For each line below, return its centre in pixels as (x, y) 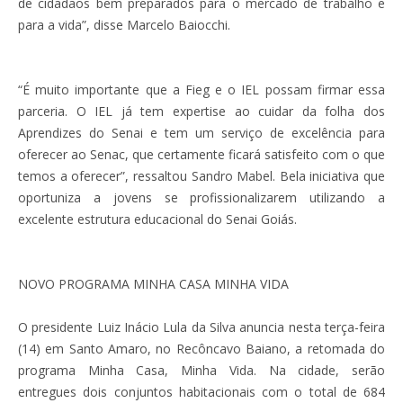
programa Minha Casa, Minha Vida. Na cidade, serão (201, 370)
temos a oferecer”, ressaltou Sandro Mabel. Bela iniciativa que (201, 175)
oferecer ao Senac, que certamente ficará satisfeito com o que (201, 154)
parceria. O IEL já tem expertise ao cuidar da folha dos (201, 111)
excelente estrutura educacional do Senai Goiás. (157, 219)
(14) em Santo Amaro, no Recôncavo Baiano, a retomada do (201, 348)
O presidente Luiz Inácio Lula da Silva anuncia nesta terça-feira (201, 327)
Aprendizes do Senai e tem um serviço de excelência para (201, 132)
